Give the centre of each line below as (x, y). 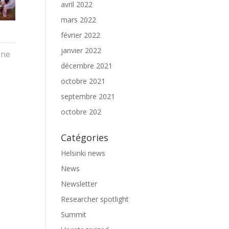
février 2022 (81, 35)
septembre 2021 (88, 96)
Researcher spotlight (95, 199)
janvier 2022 (81, 50)
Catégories (85, 138)
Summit (74, 214)
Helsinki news (83, 153)
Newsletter (79, 184)
